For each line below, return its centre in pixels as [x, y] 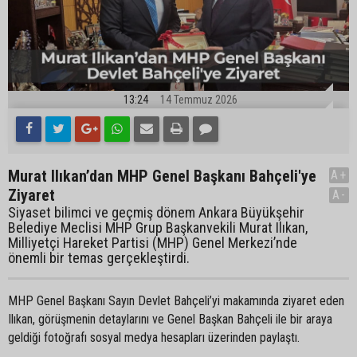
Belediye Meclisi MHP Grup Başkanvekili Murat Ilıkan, [158, 228]
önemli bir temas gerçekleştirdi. [99, 258]
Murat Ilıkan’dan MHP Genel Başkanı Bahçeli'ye [162, 177]
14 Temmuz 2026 [199, 100]
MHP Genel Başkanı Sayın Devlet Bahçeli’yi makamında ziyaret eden [176, 301]
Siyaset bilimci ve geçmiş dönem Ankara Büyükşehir [156, 213]
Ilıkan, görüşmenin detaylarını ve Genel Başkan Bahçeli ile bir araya [170, 320]
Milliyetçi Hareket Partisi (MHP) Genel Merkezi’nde [153, 243]
